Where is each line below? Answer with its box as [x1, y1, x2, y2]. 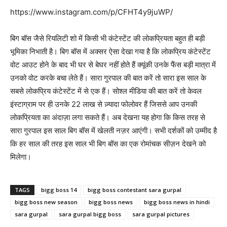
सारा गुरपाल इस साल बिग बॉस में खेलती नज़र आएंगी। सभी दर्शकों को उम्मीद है [10, 126, 217, 136]
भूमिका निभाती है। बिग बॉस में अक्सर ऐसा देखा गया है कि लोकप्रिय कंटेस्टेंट [10, 47, 211, 57]
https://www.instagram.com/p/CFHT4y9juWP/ [10, 7, 173, 17]
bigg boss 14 [41, 186, 77, 194]
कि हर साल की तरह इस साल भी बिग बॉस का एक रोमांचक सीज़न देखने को [10, 139, 206, 149]
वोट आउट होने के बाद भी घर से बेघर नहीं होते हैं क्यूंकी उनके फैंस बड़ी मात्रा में [10, 60, 216, 70]
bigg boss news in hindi [144, 198, 210, 206]
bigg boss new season [15, 198, 78, 206]
